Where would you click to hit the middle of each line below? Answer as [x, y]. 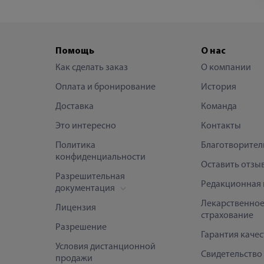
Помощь [75, 51]
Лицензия [76, 208]
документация [86, 188]
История [218, 87]
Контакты [221, 126]
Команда [219, 106]
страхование [227, 215]
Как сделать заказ [92, 67]
